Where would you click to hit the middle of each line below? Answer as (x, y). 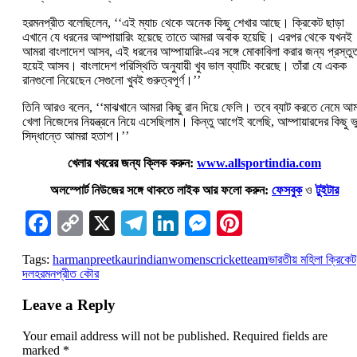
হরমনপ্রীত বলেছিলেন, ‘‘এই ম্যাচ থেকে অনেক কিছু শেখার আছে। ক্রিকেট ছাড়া (183, 23)
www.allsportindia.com (259, 163)
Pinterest (287, 224)
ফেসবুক (287, 190)
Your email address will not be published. (126, 335)
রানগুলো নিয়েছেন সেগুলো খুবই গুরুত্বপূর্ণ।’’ (112, 80)
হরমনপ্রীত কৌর (67, 274)
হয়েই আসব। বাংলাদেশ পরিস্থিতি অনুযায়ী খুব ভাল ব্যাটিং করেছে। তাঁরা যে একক (184, 66)
